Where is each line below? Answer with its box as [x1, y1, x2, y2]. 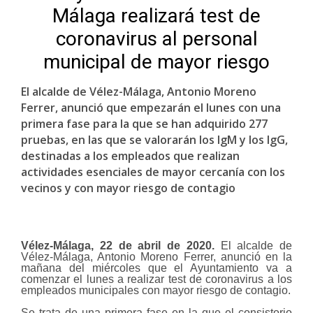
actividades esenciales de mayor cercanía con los [21, 164, 285, 180]
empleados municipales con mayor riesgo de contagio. [21, 284, 291, 296]
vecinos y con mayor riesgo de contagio [21, 180, 235, 196]
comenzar [21, 273, 74, 285]
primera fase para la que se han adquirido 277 [21, 116, 268, 131]
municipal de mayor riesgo [43, 50, 270, 73]
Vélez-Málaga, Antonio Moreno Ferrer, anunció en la [21, 251, 292, 263]
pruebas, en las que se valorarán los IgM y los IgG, [21, 132, 288, 147]
